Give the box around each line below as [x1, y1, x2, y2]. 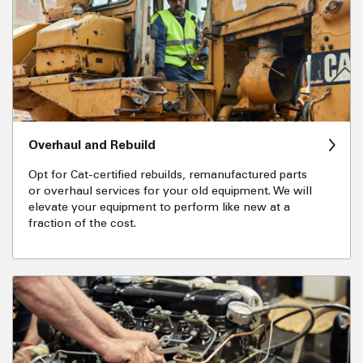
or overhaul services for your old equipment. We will [28, 184, 312, 199]
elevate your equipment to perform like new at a [28, 200, 290, 215]
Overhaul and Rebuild [28, 137, 156, 152]
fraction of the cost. [28, 216, 136, 231]
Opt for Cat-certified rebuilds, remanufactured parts [28, 168, 307, 182]
